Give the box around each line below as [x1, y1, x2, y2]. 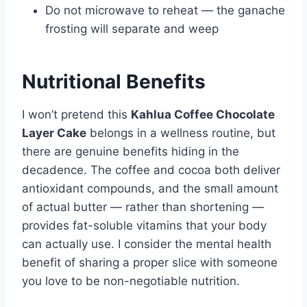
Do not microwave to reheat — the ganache [45, 3, 285, 18]
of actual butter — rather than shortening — [22, 200, 264, 214]
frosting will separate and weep [45, 22, 219, 36]
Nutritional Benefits [22, 70, 206, 94]
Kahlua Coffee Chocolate [131, 108, 275, 122]
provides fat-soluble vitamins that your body [22, 219, 267, 233]
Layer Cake [22, 126, 86, 140]
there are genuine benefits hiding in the [22, 145, 239, 159]
